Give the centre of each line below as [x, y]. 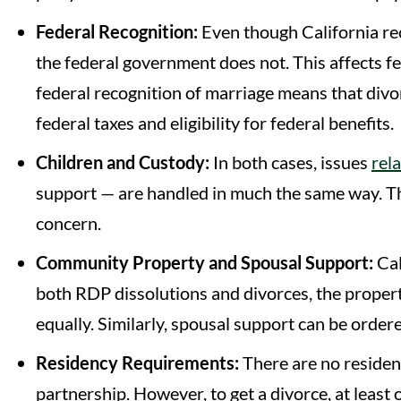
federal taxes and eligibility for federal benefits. [215, 122]
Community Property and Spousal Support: [206, 262]
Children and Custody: [123, 162]
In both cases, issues [290, 162]
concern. [68, 222]
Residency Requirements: [139, 362]
